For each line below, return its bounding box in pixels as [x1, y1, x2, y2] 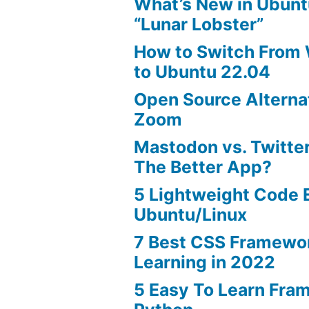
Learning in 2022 [134, 251, 276, 272]
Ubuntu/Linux [134, 203, 248, 225]
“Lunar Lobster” [134, 13, 264, 34]
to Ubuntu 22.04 [134, 61, 271, 82]
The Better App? [134, 156, 272, 177]
